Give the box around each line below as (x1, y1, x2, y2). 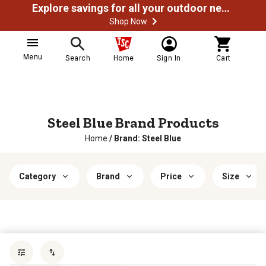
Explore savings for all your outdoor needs (221, 2, 230, 14)
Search (65, 54, 91, 62)
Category (19, 172, 56, 181)
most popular (201, 240, 254, 250)
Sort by (171, 240, 201, 250)
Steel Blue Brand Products (47, 114, 219, 131)
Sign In (157, 54, 181, 62)
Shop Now (109, 17, 147, 26)
